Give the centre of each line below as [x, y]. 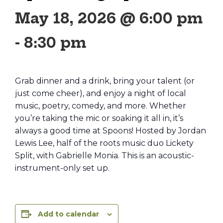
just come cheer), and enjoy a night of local [101, 93]
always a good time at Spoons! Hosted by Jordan [111, 131]
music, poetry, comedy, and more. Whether [101, 106]
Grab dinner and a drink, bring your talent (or [105, 81]
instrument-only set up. [62, 168]
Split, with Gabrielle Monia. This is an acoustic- [105, 156]
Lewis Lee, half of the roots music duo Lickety [104, 143]
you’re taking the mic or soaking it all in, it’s [99, 118]
